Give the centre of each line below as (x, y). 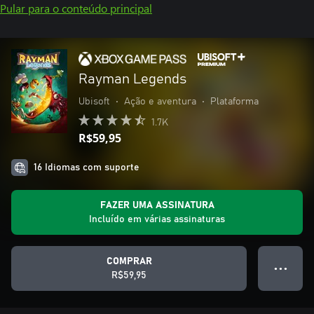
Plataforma (234, 102)
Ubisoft (94, 102)
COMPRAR (129, 261)
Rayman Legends (132, 79)
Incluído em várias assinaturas (157, 219)
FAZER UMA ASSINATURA (157, 205)
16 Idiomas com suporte (87, 168)
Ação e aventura (160, 102)
